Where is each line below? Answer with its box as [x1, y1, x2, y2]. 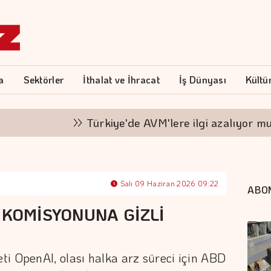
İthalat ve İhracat [83, 73, 160, 86]
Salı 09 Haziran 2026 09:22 [118, 178, 219, 188]
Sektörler [23, 73, 64, 86]
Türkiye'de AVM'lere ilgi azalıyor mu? [54, 115, 254, 130]
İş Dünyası [179, 73, 227, 86]
